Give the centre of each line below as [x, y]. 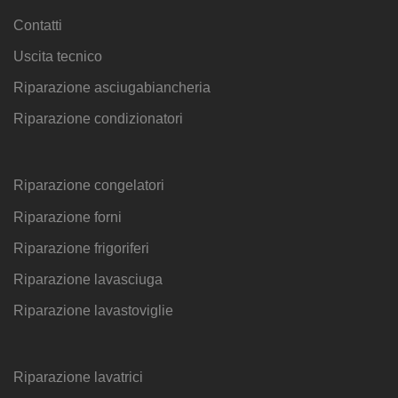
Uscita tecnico [58, 56]
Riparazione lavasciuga [88, 279]
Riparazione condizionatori [98, 119]
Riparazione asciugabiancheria [112, 87]
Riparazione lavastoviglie [93, 311]
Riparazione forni [68, 217]
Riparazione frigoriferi [81, 248]
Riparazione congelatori [89, 186]
